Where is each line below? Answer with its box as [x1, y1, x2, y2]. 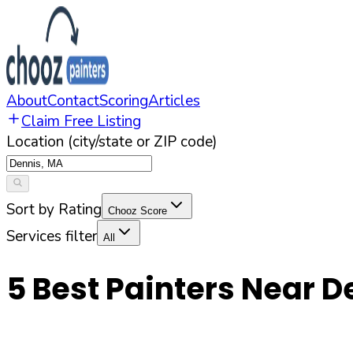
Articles [148, 91, 200, 111]
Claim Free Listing [21, 111, 141, 132]
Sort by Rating [6, 199, 102, 220]
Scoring [99, 91, 148, 111]
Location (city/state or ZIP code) [6, 132, 217, 152]
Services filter [6, 226, 97, 247]
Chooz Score [108, 205, 167, 217]
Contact [47, 91, 99, 111]
